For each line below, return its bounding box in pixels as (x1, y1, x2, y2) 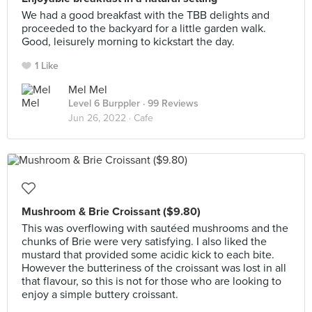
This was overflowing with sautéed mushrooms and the (22, 221, 288, 235)
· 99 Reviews (140, 97, 198, 109)
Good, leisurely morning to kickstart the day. (22, 35, 235, 49)
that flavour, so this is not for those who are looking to (22, 274, 281, 288)
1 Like (35, 60, 58, 72)
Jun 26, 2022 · (68, 112, 134, 124)
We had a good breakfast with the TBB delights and (22, 8, 270, 22)
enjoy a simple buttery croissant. (22, 288, 178, 302)
